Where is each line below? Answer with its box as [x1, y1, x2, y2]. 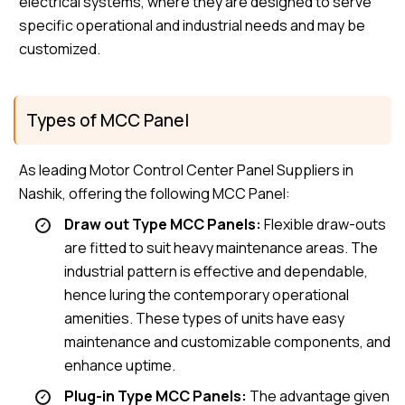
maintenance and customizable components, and [64, 332, 391, 353]
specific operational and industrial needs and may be [19, 15, 366, 36]
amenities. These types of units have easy [64, 308, 344, 329]
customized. [19, 39, 101, 60]
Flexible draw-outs [261, 214, 386, 235]
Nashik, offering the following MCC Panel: [19, 184, 291, 204]
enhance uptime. [64, 355, 175, 376]
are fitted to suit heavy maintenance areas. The [64, 238, 378, 259]
